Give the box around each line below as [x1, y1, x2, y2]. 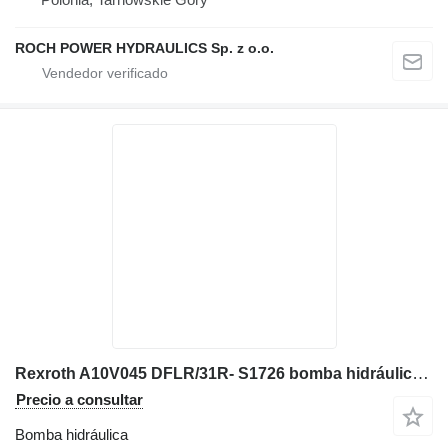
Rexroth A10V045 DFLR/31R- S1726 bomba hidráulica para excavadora [412, 363, 429, 383]
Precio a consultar [16, 390, 143, 408]
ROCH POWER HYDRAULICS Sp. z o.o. [15, 39, 274, 56]
